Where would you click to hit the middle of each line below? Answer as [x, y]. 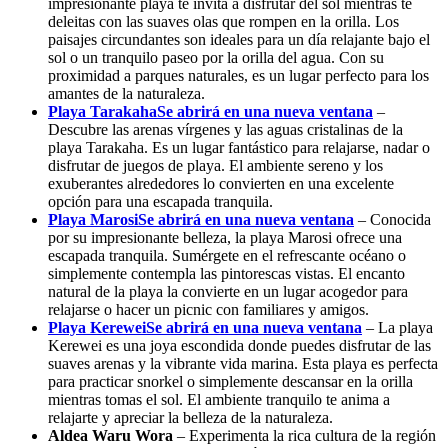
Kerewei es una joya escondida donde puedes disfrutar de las [239, 345]
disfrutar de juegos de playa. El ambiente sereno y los [215, 165]
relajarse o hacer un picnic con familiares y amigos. [208, 309]
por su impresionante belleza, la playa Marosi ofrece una [225, 237]
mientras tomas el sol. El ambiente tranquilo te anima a [219, 399]
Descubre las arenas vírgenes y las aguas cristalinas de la [225, 129]
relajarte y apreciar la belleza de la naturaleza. [190, 417]
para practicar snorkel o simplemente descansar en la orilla [230, 381]
